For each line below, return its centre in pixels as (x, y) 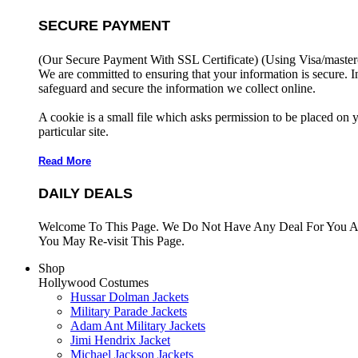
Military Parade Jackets (129, 311)
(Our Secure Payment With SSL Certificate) (150, 59)
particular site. (75, 131)
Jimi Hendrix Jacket (120, 340)
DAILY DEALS (86, 193)
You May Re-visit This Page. (111, 241)
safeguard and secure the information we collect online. (177, 88)
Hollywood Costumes (93, 282)
